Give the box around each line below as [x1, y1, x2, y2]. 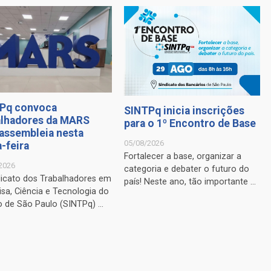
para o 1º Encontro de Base [123, 117, 256, 130]
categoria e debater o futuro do [123, 164, 249, 175]
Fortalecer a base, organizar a [123, 151, 241, 162]
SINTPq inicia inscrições [123, 105, 244, 117]
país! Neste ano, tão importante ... [123, 177, 256, 188]
